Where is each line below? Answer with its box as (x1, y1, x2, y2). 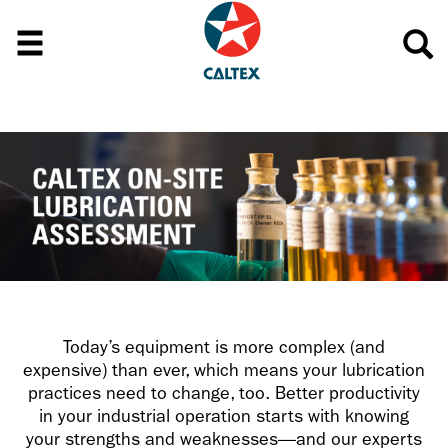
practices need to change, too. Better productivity (28, 383, 420, 405)
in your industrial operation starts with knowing (39, 406, 409, 428)
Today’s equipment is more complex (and (63, 337, 385, 359)
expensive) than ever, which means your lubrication (23, 360, 425, 382)
